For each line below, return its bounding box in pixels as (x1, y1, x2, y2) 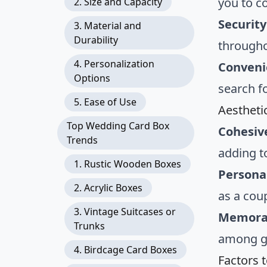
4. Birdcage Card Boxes (74, 243, 177, 256)
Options (74, 72, 110, 85)
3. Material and (74, 19, 141, 32)
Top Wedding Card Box (67, 119, 169, 132)
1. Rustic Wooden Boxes (74, 157, 181, 170)
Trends (67, 133, 98, 147)
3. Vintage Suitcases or (74, 205, 176, 218)
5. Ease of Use (74, 95, 136, 108)
